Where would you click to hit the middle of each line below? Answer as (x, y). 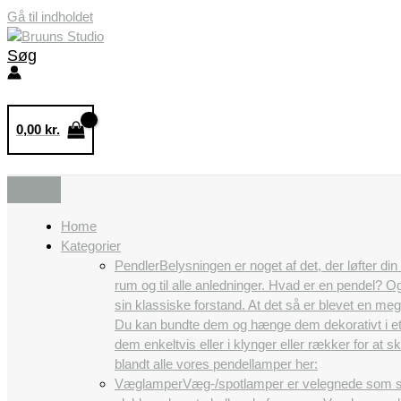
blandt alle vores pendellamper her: (216, 364)
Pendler (137, 265)
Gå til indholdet (50, 17)
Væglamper (149, 384)
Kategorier (91, 246)
